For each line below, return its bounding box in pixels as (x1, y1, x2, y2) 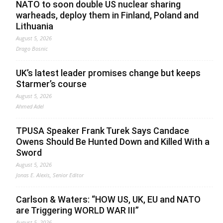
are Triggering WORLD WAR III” (16, 205, 139, 216)
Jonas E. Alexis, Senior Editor (16, 171, 84, 179)
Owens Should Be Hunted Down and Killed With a (16, 136, 210, 147)
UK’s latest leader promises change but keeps (16, 68, 201, 79)
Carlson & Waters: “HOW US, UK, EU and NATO (16, 194, 201, 205)
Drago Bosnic (16, 45, 48, 53)
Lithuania (16, 21, 53, 32)
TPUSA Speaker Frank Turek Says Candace (16, 125, 189, 136)
